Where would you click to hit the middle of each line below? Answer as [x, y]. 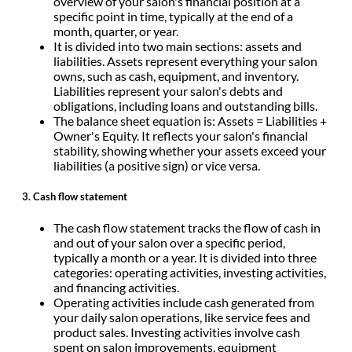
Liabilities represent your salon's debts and [168, 91]
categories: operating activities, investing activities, [190, 273]
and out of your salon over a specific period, [169, 243]
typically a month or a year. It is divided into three [185, 258]
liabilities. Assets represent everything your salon [185, 61]
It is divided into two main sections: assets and [178, 46]
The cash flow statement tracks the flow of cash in [187, 228]
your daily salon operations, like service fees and [182, 317]
